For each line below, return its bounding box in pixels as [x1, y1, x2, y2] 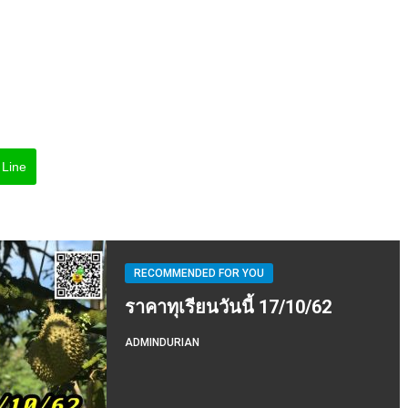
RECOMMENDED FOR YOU [134, 266, 264, 280]
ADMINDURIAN [125, 335, 199, 349]
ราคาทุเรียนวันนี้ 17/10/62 [125, 295, 331, 318]
